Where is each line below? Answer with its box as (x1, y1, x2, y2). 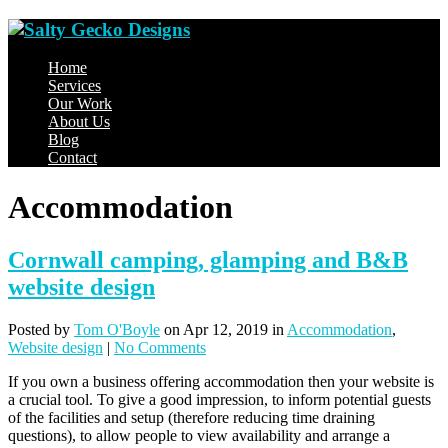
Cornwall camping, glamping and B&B (8, 247, 408, 274)
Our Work (48, 95, 112, 113)
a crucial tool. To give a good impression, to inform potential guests (8, 391, 431, 409)
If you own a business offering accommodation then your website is (8, 373, 434, 391)
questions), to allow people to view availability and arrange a (8, 427, 390, 445)
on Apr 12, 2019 (164, 321, 268, 339)
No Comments (114, 339, 206, 357)
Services (48, 77, 101, 95)
